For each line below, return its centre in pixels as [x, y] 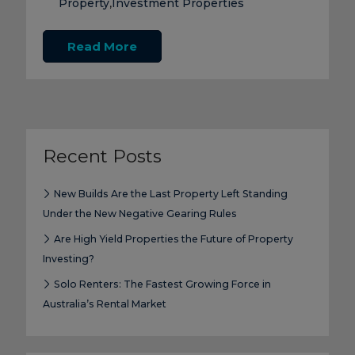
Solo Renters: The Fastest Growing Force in [161, 284]
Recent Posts [102, 157]
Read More [102, 47]
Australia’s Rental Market [104, 304]
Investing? [68, 259]
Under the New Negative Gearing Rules [139, 214]
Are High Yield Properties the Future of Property [172, 239]
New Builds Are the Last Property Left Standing [169, 194]
